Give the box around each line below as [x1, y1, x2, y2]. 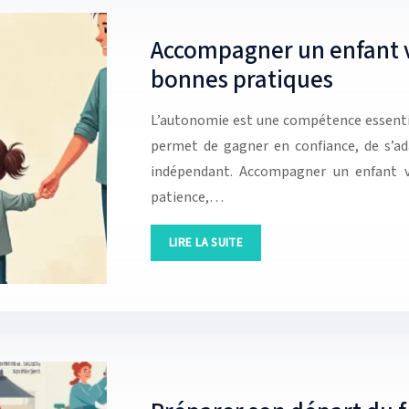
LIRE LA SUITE [169, 234, 243, 251]
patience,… [151, 186, 224, 207]
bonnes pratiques [151, 62, 333, 99]
